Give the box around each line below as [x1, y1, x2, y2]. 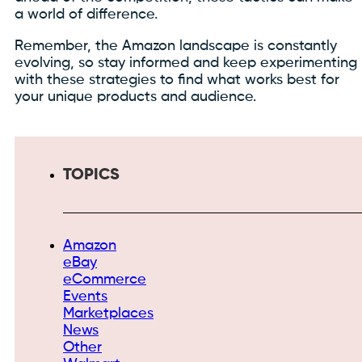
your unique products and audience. [15, 89, 256, 104]
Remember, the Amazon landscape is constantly [15, 38, 337, 53]
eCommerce [63, 272, 146, 288]
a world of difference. [15, 6, 158, 22]
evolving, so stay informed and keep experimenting [15, 55, 357, 70]
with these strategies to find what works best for [15, 72, 339, 87]
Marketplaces [63, 306, 154, 322]
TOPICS [63, 166, 120, 183]
